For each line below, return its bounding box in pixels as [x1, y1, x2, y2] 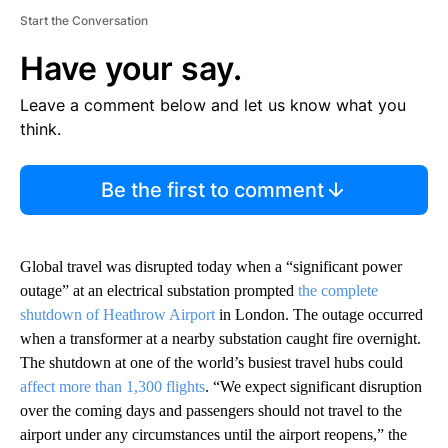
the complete [298, 282, 378, 300]
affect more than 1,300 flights [20, 378, 205, 396]
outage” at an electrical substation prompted [20, 282, 298, 300]
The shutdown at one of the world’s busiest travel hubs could [20, 354, 403, 372]
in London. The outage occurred [215, 306, 423, 324]
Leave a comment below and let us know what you [20, 95, 406, 116]
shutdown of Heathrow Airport [20, 306, 215, 324]
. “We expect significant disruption [205, 378, 422, 396]
